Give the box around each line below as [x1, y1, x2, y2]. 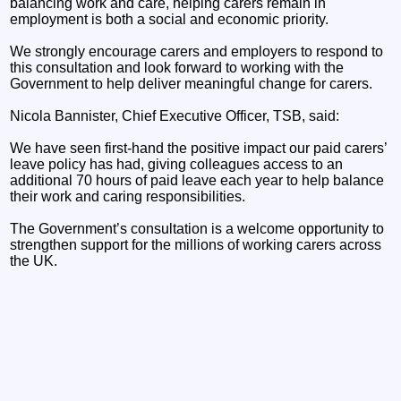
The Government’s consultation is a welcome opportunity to [10, 220, 385, 236]
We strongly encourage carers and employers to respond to [10, 43, 384, 59]
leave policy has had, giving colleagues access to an [10, 156, 344, 172]
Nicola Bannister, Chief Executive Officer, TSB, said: [10, 107, 340, 124]
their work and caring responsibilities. [10, 188, 246, 204]
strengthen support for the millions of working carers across [10, 236, 382, 252]
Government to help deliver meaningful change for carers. [10, 75, 373, 91]
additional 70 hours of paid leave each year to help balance [10, 172, 385, 188]
